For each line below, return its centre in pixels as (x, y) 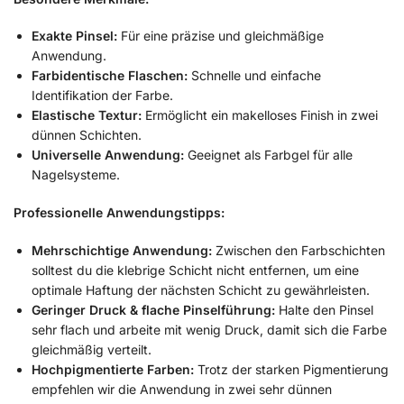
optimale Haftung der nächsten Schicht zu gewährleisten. (201, 289)
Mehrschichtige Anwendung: (122, 250)
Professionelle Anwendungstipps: (119, 213)
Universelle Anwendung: (108, 155)
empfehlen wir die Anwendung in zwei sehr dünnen (182, 389)
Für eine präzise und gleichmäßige (220, 36)
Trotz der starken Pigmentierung (291, 369)
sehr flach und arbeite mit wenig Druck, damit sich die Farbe (209, 329)
